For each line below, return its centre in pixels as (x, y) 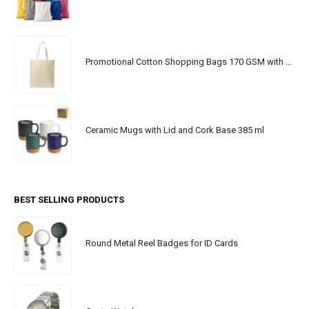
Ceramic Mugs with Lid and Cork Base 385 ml (175, 130)
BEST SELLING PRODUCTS (69, 200)
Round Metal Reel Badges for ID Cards (162, 243)
